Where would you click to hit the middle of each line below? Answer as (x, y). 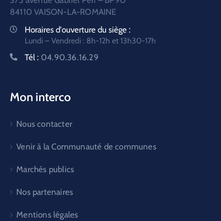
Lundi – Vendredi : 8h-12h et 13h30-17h (90, 41)
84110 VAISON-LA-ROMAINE (63, 12)
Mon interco (40, 97)
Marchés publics (45, 169)
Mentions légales (47, 215)
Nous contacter (44, 124)
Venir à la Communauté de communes (86, 147)
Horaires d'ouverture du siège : (78, 30)
